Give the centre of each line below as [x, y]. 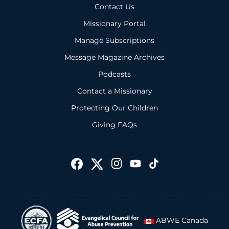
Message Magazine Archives [114, 57]
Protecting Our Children [114, 108]
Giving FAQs [114, 124]
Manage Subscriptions [114, 40]
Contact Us [114, 6]
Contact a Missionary [114, 91]
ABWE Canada [181, 221]
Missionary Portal [114, 23]
